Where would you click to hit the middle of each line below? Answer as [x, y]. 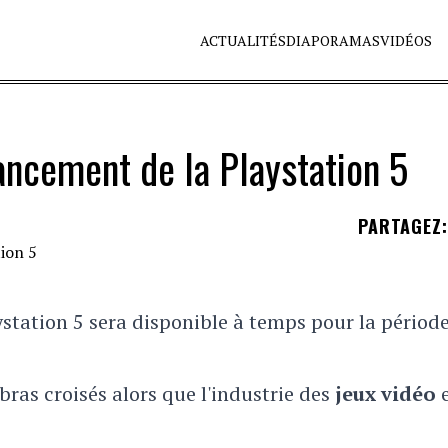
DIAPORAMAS [333, 40]
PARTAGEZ [400, 226]
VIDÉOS [406, 40]
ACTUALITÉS [243, 40]
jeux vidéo [385, 393]
